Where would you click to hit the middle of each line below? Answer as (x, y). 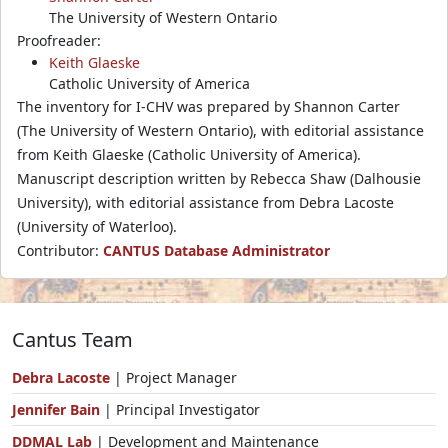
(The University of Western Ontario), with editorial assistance (220, 130)
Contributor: (60, 250)
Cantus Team (72, 339)
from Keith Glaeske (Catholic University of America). (189, 154)
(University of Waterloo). (97, 226)
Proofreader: (59, 40)
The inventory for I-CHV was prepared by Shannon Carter (208, 106)
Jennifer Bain (58, 409)
